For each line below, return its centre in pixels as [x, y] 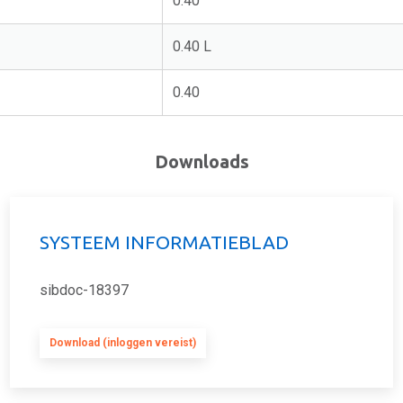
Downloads [201, 162]
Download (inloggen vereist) [123, 343]
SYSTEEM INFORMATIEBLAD [164, 242]
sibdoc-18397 [84, 291]
